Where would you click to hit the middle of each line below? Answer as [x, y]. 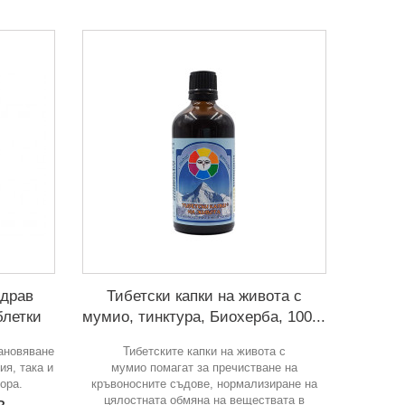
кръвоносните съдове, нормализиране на [204, 383]
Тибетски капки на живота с [204, 296]
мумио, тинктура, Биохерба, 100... [204, 316]
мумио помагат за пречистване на [204, 367]
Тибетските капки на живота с [204, 351]
